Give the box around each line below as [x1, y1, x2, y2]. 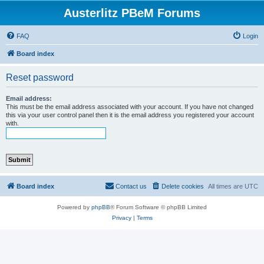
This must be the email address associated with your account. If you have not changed [6, 103, 253, 110]
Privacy [111, 214, 131, 221]
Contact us [115, 183, 147, 190]
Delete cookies [161, 183, 204, 190]
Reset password [6, 72, 74, 82]
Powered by [57, 204, 91, 210]
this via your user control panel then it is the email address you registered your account [6, 111, 254, 118]
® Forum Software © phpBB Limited [110, 204, 207, 210]
